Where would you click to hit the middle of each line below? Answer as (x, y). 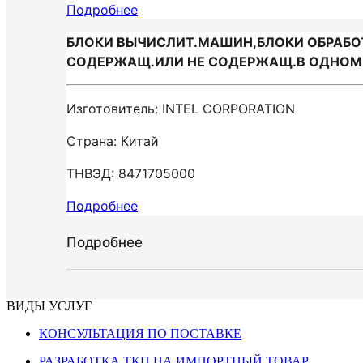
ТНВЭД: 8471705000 (131, 173)
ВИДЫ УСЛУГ (49, 306)
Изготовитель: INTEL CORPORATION (181, 109)
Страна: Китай (113, 141)
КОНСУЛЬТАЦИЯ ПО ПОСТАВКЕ (140, 333)
